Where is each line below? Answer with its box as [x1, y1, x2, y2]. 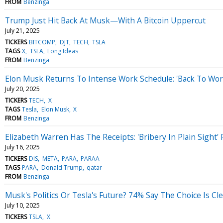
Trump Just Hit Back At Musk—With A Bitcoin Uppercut [5, 14, 206, 26]
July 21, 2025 [5, 26, 40, 35]
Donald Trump [41, 163, 83, 172]
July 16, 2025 [5, 142, 40, 151]
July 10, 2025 [5, 201, 40, 210]
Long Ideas [47, 46, 78, 55]
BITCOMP [29, 37, 56, 46]
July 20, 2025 [5, 84, 40, 93]
